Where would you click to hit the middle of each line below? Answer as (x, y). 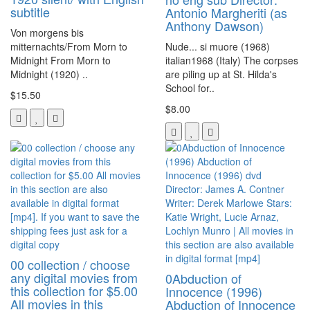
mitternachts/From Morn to (69, 46)
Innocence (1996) (214, 291)
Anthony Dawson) (215, 25)
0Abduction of (203, 278)
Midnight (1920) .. (49, 74)
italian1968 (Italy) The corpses (232, 60)
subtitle (30, 11)
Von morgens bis (47, 32)
